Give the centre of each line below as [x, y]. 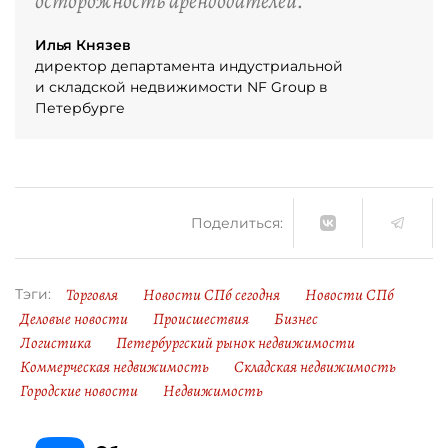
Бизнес [296, 319]
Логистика [55, 343]
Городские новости [79, 391]
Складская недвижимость [315, 367]
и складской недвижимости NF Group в [181, 87]
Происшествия [201, 319]
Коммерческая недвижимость [114, 367]
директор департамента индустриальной [189, 66]
